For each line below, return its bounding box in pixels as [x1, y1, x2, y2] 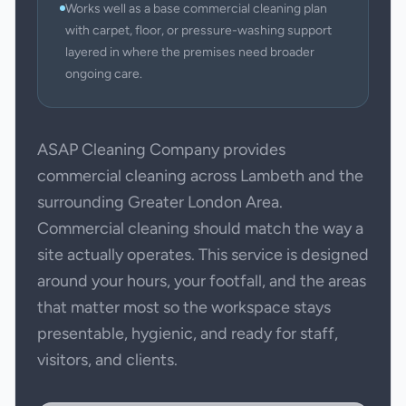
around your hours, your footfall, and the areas [37, 271, 366, 291]
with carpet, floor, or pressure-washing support [65, 23, 332, 38]
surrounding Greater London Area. [37, 192, 283, 212]
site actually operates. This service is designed [37, 245, 369, 265]
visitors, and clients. [37, 350, 178, 370]
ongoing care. [65, 66, 142, 82]
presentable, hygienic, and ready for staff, [37, 324, 338, 343]
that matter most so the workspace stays [37, 297, 331, 317]
